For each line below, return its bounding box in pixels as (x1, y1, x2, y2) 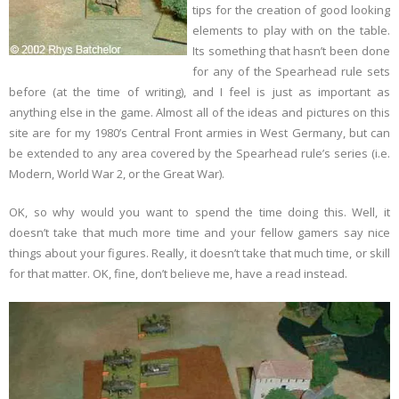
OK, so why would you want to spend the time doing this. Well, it (9, 204, 390, 221)
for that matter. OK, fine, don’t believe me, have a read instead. (9, 265, 347, 282)
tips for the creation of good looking (192, 2, 390, 19)
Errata (36, 68, 69, 85)
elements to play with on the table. (192, 22, 390, 39)
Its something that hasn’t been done (192, 43, 390, 60)
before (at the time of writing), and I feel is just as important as (9, 84, 390, 101)
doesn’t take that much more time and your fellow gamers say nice (9, 224, 390, 241)
